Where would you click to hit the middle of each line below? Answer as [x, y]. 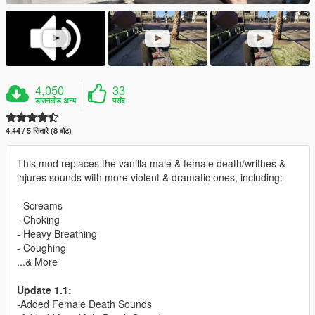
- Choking [38, 220]
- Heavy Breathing [57, 234]
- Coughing [41, 248]
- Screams [40, 206]
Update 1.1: [44, 290]
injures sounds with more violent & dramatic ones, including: [150, 178]
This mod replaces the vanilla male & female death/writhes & [151, 163]
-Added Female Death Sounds [84, 304]
